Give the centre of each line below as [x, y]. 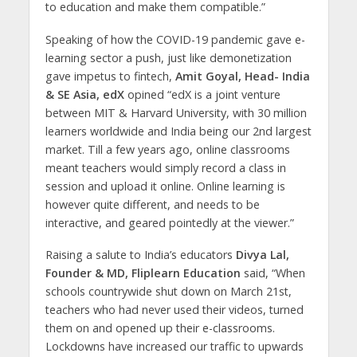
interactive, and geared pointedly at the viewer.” [169, 222]
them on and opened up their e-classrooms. [160, 328]
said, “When [274, 273]
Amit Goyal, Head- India [241, 76]
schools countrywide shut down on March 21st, [168, 292]
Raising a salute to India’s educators [139, 255]
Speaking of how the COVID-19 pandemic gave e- [175, 39]
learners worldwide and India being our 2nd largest [178, 131]
